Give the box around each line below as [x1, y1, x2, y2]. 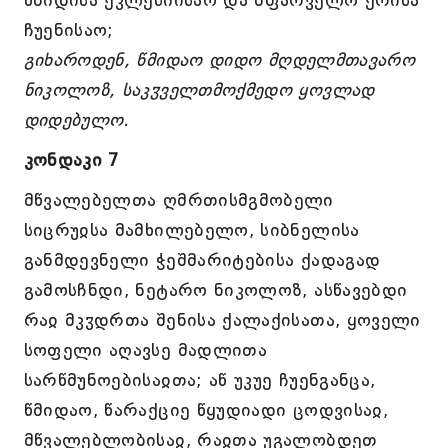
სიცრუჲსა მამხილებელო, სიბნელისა [23, 219, 360, 241]
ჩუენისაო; [23, 19, 114, 41]
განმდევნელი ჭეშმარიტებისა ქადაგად [23, 249, 381, 271]
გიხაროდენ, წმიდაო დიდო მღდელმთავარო [23, 49, 416, 71]
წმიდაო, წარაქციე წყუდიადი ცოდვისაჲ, [23, 399, 389, 421]
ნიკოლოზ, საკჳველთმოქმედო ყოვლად [23, 79, 375, 101]
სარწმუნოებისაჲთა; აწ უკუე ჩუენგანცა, [23, 369, 376, 391]
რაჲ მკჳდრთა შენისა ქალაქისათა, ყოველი [23, 309, 421, 331]
